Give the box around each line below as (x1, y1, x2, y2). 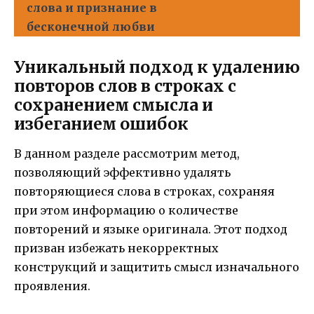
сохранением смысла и (14, 95, 213, 116)
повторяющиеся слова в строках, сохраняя (14, 184, 275, 199)
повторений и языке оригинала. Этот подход (14, 222, 287, 237)
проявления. (14, 279, 90, 294)
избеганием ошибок (14, 114, 189, 135)
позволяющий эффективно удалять (14, 165, 231, 180)
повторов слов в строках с (14, 76, 236, 97)
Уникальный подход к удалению (14, 57, 300, 78)
